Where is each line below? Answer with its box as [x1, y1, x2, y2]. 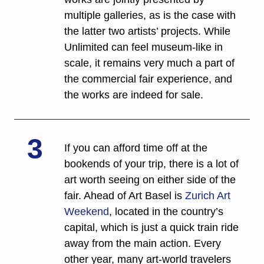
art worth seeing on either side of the [64, 174, 236, 186]
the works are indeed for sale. [64, 89, 206, 101]
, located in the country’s [109, 206, 223, 218]
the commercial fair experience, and [64, 73, 232, 85]
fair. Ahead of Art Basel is [64, 190, 185, 202]
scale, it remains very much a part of [64, 57, 235, 70]
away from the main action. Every [64, 237, 221, 250]
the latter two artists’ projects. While [64, 25, 230, 38]
